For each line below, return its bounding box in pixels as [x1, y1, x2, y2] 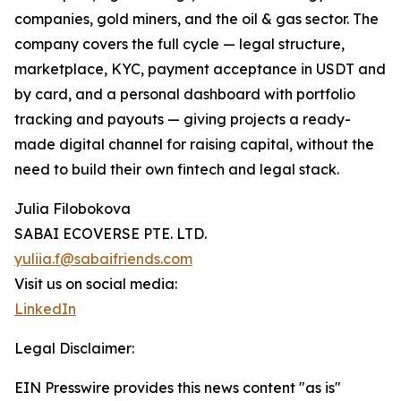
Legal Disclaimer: [14, 339, 134, 358]
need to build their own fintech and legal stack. [14, 160, 339, 179]
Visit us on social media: [14, 275, 177, 294]
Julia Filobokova [14, 200, 131, 218]
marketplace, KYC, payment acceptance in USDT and [14, 60, 386, 79]
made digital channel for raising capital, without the [14, 135, 374, 154]
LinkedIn [14, 300, 76, 319]
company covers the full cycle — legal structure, [14, 35, 345, 54]
